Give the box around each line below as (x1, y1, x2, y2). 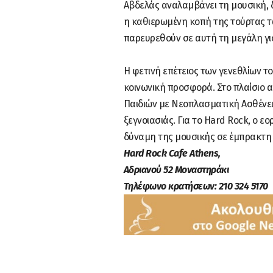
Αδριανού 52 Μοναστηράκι (123, 163, 235, 175)
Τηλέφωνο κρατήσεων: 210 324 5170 (123, 180, 268, 192)
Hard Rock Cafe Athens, (123, 147, 221, 159)
